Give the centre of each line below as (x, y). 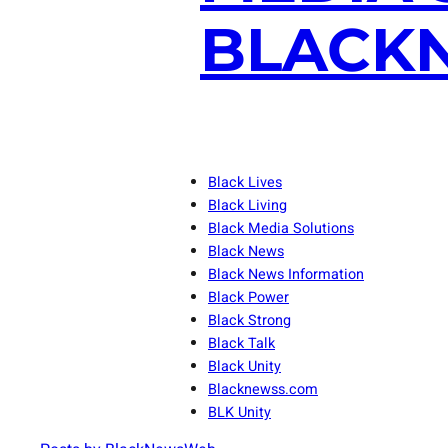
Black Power (248, 297)
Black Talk (241, 343)
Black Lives (245, 182)
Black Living (247, 205)
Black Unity (244, 366)
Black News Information (286, 274)
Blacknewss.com (263, 389)
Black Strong (249, 320)
